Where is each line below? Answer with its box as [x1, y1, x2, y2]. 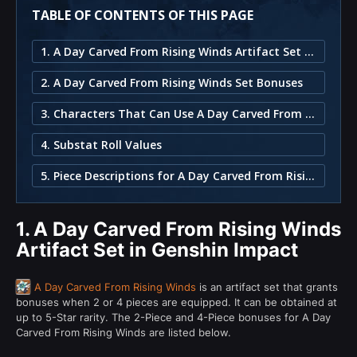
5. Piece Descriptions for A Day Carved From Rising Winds [305, 167, 315, 183]
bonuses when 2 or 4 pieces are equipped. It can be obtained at [16, 295, 337, 308]
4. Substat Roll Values [41, 136, 162, 152]
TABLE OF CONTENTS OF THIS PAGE [32, 6, 253, 24]
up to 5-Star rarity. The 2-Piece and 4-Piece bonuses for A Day [16, 310, 331, 324]
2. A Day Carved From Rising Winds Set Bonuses [41, 74, 303, 90]
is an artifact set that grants [196, 280, 338, 293]
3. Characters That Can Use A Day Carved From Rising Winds [305, 105, 315, 121]
